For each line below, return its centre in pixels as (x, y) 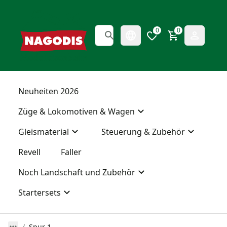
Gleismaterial (44, 132)
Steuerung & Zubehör (143, 132)
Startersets (40, 193)
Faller (71, 152)
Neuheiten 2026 (48, 91)
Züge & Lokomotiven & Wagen (77, 111)
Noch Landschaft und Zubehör (77, 172)
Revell (29, 152)
